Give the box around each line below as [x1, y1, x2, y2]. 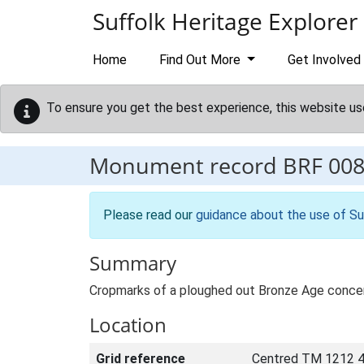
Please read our [103, 207, 196, 223]
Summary [89, 249, 176, 276]
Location [89, 311, 167, 338]
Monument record [89, 150, 283, 180]
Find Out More [159, 52, 244, 67]
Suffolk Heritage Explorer [93, 6, 357, 37]
